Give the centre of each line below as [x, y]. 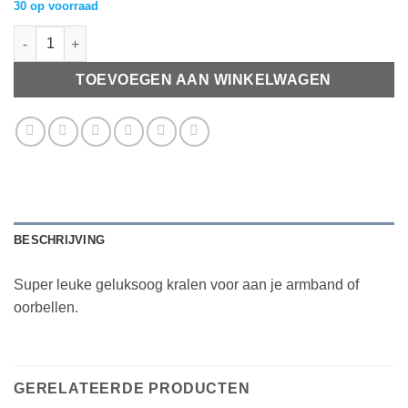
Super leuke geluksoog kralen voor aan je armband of [186, 285]
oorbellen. [46, 308]
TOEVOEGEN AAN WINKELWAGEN [204, 80]
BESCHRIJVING [60, 240]
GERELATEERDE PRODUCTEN [132, 389]
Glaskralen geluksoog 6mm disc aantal [133, 35]
